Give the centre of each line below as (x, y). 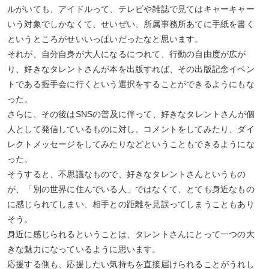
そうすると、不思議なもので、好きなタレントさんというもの (127, 174)
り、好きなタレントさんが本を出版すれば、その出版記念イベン (131, 69)
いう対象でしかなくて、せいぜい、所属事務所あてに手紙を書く (131, 24)
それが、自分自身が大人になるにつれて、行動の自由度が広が (127, 54)
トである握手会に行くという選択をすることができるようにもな (131, 84)
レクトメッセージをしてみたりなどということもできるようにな (131, 144)
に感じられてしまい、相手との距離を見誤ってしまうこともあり (131, 204)
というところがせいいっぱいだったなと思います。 (105, 39)
